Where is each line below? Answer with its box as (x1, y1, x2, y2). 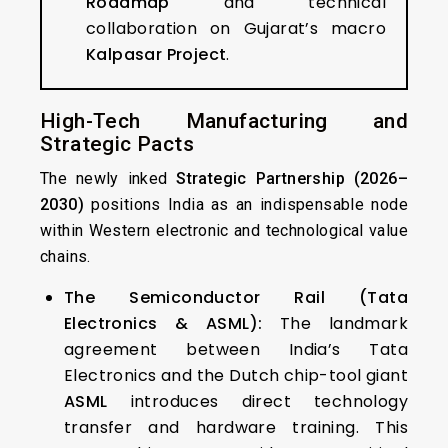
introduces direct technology (107, 390, 408, 413)
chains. (40, 247, 91, 266)
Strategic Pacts (40, 132, 194, 156)
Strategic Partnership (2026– (176, 169, 408, 188)
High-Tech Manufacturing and (40, 109, 408, 133)
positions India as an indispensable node (84, 195, 408, 214)
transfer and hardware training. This (64, 416, 408, 439)
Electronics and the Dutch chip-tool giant (64, 364, 408, 387)
